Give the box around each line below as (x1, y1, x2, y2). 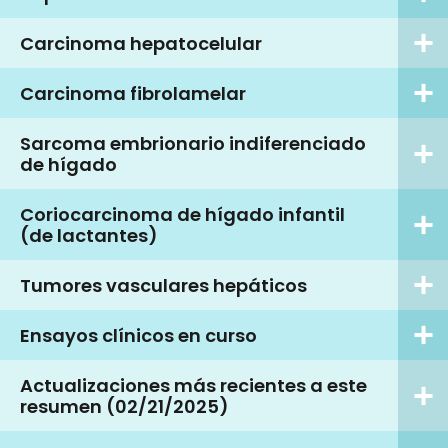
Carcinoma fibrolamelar (20, 80, 246, 106)
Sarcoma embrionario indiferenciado (20, 130, 366, 156)
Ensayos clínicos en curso (20, 322, 257, 348)
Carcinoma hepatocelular (20, 30, 262, 56)
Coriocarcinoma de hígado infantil (20, 201, 345, 227)
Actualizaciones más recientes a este (20, 372, 367, 398)
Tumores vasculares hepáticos (20, 272, 307, 298)
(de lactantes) (20, 222, 158, 248)
